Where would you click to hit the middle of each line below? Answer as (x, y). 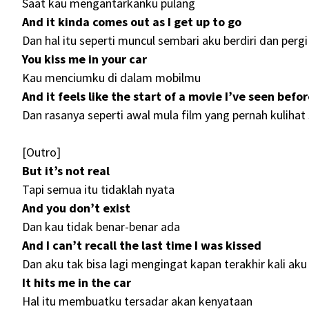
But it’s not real (66, 171)
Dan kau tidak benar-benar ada (101, 227)
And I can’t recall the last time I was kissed (142, 246)
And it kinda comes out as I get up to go (132, 22)
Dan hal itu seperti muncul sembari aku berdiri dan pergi (165, 41)
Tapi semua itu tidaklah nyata (98, 190)
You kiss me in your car (84, 59)
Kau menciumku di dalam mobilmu (111, 78)
